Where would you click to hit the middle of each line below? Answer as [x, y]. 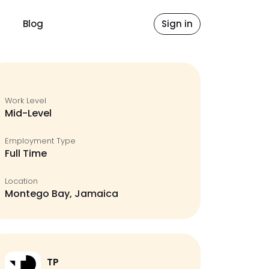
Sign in [177, 24]
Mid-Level [28, 113]
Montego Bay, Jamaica [62, 194]
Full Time [26, 153]
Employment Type [40, 141]
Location [21, 181]
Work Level [26, 101]
